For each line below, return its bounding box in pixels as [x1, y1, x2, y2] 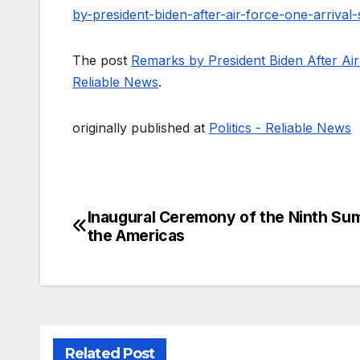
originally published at [72, 119, 209, 136]
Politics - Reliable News [209, 119, 351, 136]
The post [72, 51, 131, 68]
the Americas [87, 225, 186, 245]
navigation [72, 240, 202, 272]
